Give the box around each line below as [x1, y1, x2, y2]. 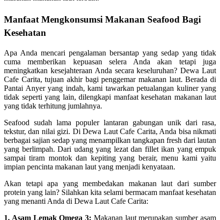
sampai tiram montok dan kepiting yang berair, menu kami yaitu [4, 153, 216, 162]
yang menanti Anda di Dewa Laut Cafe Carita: [4, 196, 148, 205]
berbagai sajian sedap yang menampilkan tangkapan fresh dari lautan [4, 136, 216, 144]
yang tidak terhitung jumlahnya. [4, 101, 102, 110]
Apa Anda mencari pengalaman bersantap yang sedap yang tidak [4, 48, 216, 57]
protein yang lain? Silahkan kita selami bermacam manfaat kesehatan [4, 188, 216, 196]
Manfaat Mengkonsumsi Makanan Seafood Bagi [4, 14, 201, 25]
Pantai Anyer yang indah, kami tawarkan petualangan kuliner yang [4, 83, 216, 92]
